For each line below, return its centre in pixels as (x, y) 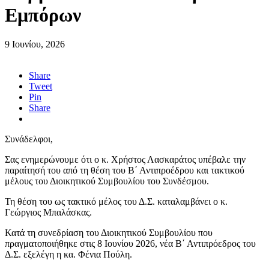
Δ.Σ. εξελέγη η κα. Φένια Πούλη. (68, 255)
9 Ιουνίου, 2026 (35, 44)
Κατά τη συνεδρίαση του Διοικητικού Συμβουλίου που (109, 233)
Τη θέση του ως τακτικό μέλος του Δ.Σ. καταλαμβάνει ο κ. (116, 202)
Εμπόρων (43, 15)
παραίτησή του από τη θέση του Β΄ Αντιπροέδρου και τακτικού (125, 171)
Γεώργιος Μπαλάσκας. (48, 213)
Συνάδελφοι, (29, 139)
